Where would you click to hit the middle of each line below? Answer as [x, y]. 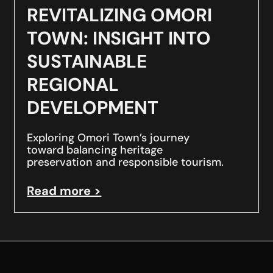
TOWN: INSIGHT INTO [119, 38]
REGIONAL [73, 85]
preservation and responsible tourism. [126, 162]
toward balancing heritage [95, 150]
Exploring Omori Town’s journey [108, 138]
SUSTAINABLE [87, 62]
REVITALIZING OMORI [120, 15]
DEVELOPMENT [93, 108]
